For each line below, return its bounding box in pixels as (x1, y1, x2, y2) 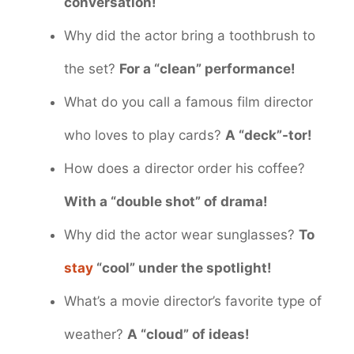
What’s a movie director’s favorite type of (64, 293, 322, 310)
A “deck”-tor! (225, 127, 312, 144)
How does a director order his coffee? (64, 160, 305, 177)
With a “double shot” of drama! (64, 194, 268, 210)
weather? (64, 326, 127, 343)
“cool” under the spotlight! (93, 260, 272, 277)
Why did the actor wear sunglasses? (64, 227, 299, 243)
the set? (64, 61, 119, 77)
